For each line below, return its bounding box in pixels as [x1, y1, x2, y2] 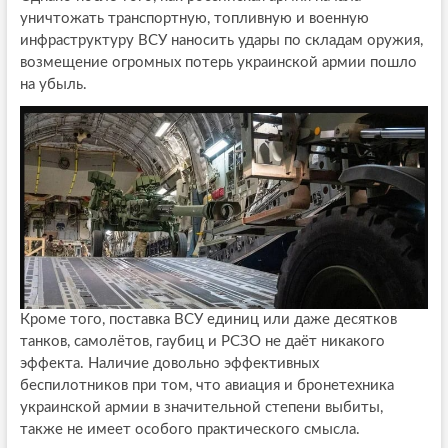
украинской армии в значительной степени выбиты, [19, 400, 383, 416]
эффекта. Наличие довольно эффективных [19, 356, 319, 372]
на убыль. [19, 76, 87, 92]
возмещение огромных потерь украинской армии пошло [19, 54, 417, 70]
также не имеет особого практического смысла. [19, 422, 360, 438]
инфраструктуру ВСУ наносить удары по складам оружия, [19, 32, 423, 48]
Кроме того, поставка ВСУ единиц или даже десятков [19, 312, 397, 328]
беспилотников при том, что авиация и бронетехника [19, 378, 394, 394]
